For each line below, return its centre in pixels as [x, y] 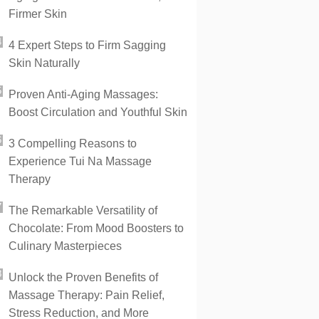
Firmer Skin [38, 14]
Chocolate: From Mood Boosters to [96, 228]
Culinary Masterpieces [65, 246]
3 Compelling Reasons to [73, 143]
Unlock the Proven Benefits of [83, 277]
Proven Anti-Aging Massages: [83, 94]
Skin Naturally [44, 63]
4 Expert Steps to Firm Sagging [87, 45]
